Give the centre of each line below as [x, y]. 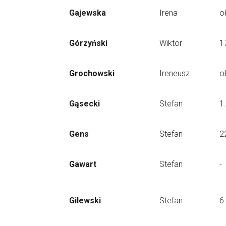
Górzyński [88, 43]
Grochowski [92, 73]
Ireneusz [175, 73]
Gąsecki [84, 104]
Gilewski [85, 201]
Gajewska [88, 13]
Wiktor [171, 43]
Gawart [83, 164]
